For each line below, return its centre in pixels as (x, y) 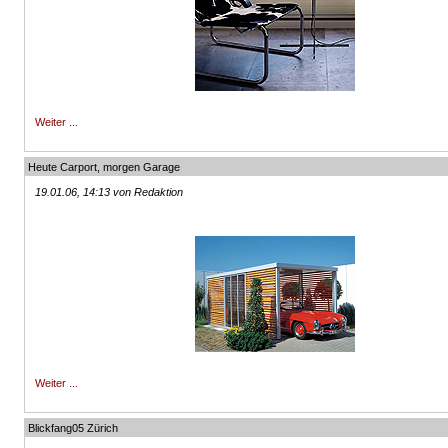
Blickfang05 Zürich (73, 428)
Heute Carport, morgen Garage (104, 167)
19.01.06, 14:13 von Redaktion (109, 192)
